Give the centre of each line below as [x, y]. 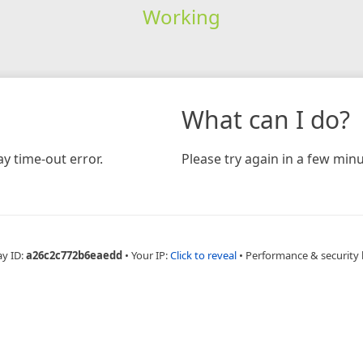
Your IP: [150, 255]
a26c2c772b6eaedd [74, 255]
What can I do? [266, 119]
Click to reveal [203, 255]
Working [181, 16]
